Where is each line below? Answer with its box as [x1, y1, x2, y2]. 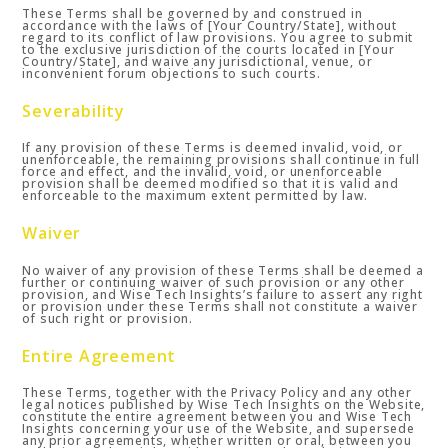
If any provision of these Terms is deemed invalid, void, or [22, 139, 403, 157]
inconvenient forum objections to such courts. [22, 64, 321, 82]
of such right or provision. [22, 309, 194, 327]
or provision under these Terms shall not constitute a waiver [22, 297, 418, 315]
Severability [22, 100, 126, 123]
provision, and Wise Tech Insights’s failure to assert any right [22, 285, 423, 303]
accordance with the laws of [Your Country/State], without [22, 16, 398, 34]
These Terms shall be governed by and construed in [22, 4, 363, 22]
